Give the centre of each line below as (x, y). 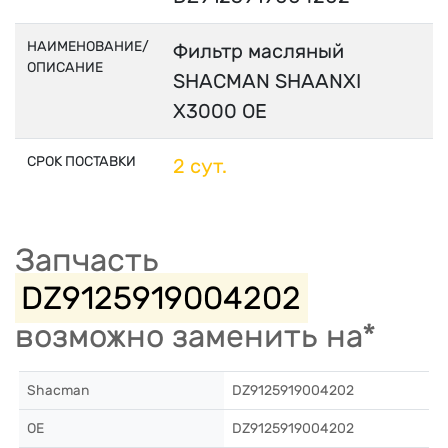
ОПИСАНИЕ (65, 67)
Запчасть (87, 260)
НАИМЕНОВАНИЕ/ (88, 46)
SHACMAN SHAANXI (267, 81)
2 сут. (200, 166)
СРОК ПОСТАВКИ (81, 161)
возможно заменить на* (195, 336)
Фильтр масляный (258, 51)
